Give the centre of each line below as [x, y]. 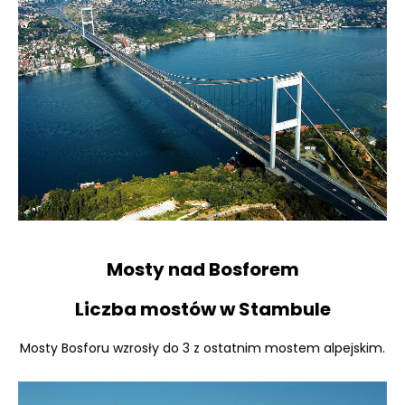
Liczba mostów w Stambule [202, 310]
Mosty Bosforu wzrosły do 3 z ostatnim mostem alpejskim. [202, 348]
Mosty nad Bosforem [202, 270]
